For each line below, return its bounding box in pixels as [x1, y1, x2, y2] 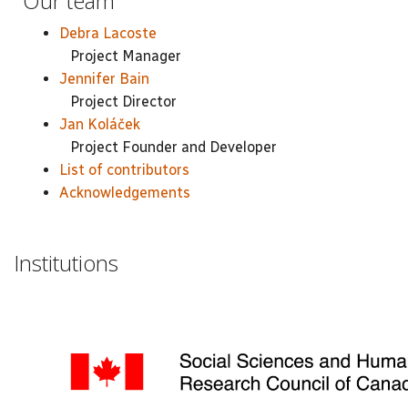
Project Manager [59, 47, 181, 65]
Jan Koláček [59, 116, 140, 133]
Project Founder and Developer [59, 138, 277, 156]
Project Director [59, 93, 177, 110]
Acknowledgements [59, 184, 190, 201]
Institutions [14, 247, 118, 278]
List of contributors [59, 161, 189, 178]
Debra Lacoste [59, 25, 157, 42]
